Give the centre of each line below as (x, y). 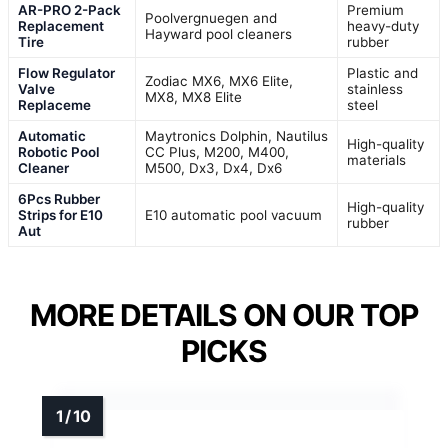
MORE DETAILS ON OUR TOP (224, 314)
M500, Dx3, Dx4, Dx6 (213, 167)
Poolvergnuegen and (211, 17)
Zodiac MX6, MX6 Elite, (219, 80)
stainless (375, 88)
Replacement (61, 25)
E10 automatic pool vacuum (233, 214)
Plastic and (382, 72)
